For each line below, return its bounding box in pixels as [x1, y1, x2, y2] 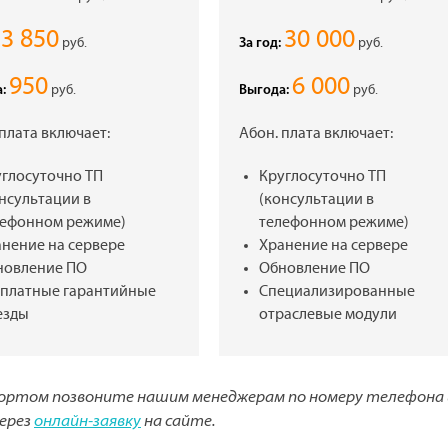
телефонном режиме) [258, 214, 409, 231]
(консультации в [258, 191, 374, 208]
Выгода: [238, 83, 289, 98]
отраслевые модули [258, 306, 397, 323]
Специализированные [258, 283, 415, 300]
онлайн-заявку [34, 414, 141, 430]
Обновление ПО [258, 260, 370, 277]
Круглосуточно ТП [258, 168, 386, 185]
